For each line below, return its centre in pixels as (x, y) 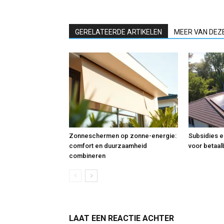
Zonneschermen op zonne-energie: (123, 136)
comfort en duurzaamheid (108, 146)
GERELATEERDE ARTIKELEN (118, 32)
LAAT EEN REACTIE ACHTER (121, 218)
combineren (87, 156)
